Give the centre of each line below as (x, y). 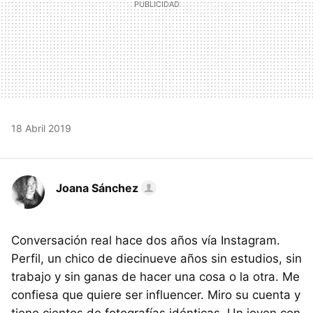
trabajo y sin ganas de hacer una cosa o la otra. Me (155, 277)
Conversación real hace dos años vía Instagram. (146, 241)
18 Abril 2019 (41, 129)
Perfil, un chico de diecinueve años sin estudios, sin (156, 259)
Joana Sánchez (97, 188)
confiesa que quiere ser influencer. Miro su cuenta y (156, 295)
